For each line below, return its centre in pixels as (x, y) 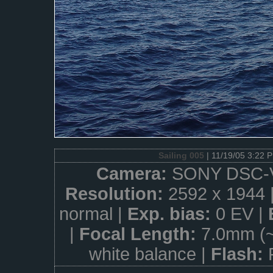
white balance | (150, 254)
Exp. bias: (171, 214)
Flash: (239, 254)
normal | (93, 214)
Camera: (134, 174)
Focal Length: (140, 234)
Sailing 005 (181, 155)
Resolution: (117, 194)
